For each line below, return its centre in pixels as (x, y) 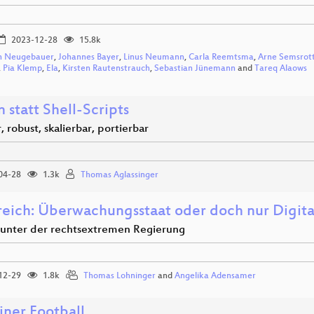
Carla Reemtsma (221, 58)
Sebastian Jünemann (195, 69)
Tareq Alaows (281, 69)
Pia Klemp (22, 69)
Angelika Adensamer (215, 277)
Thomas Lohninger (120, 277)
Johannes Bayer (89, 58)
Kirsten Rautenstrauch (106, 69)
